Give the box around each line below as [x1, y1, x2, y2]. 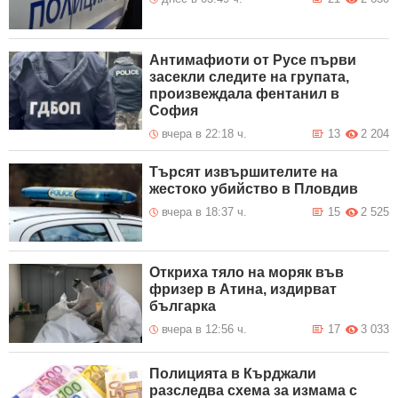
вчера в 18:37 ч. [162, 204, 248, 219]
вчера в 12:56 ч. [162, 322, 248, 337]
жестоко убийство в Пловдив [149, 180, 359, 196]
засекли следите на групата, [149, 68, 350, 84]
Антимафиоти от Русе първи [149, 52, 357, 68]
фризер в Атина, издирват [149, 282, 338, 298]
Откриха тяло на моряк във [149, 265, 345, 281]
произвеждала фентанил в [149, 85, 340, 101]
